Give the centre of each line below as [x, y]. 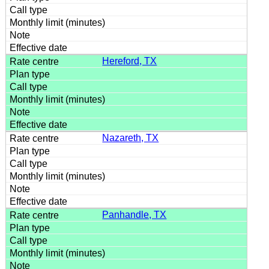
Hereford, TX [130, 61]
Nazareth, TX [131, 138]
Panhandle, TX [134, 214]
